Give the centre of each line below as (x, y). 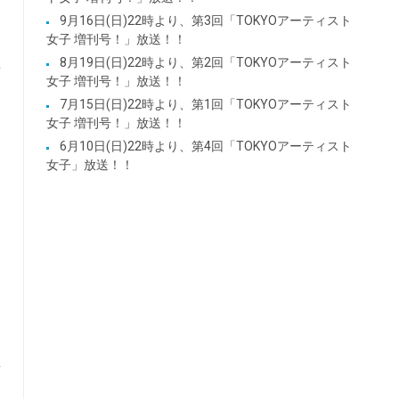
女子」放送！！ (90, 164)
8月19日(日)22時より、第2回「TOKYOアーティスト (205, 62)
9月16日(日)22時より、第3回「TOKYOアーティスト (205, 20)
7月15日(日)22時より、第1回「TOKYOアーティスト (205, 104)
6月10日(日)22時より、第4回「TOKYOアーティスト (205, 146)
